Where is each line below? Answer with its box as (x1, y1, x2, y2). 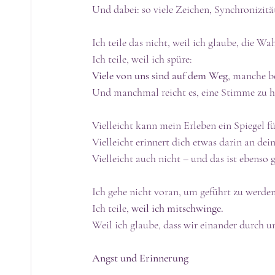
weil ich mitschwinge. (131, 201, 223, 215)
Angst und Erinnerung (92, 250, 188, 265)
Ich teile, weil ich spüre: (92, 52, 192, 66)
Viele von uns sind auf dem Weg (92, 68, 228, 82)
